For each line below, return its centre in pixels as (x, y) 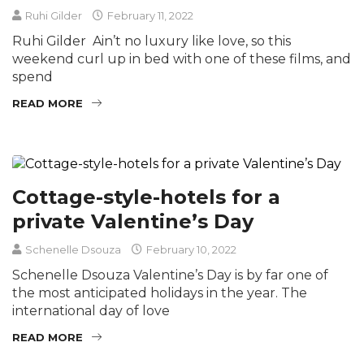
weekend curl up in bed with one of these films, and (182, 58)
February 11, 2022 (149, 15)
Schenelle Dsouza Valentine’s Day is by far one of (170, 275)
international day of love (91, 310)
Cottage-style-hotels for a (146, 197)
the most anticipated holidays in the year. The (160, 292)
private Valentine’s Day (133, 221)
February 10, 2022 (190, 249)
